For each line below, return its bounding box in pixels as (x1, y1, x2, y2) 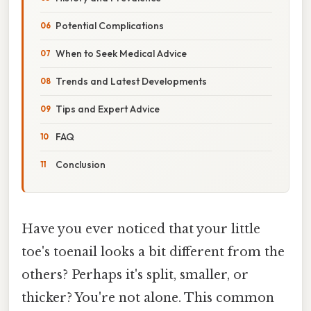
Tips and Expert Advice (56, 102, 160, 115)
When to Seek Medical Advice (56, 47, 187, 60)
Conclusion (56, 158, 106, 171)
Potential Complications (56, 19, 164, 32)
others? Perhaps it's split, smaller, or (22, 267, 249, 283)
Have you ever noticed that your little (22, 221, 260, 237)
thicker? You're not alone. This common (22, 289, 274, 305)
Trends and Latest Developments (56, 74, 207, 87)
